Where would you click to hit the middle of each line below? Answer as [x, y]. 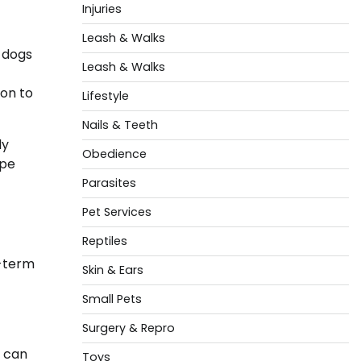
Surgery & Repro [128, 328]
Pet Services [116, 212]
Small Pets [112, 299]
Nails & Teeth [120, 125]
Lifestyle [105, 96]
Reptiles [104, 241]
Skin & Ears [112, 270]
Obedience [114, 154]
